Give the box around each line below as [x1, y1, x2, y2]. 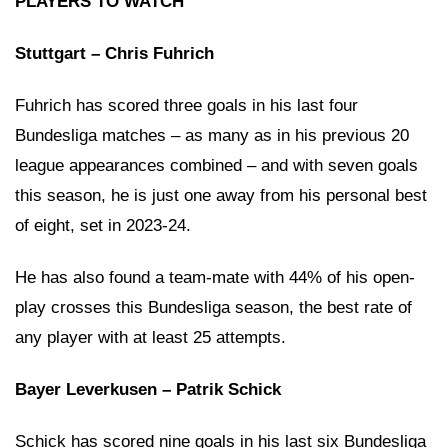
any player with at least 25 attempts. [15, 327, 286, 347]
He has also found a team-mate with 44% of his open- [15, 267, 415, 287]
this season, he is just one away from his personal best [15, 185, 427, 205]
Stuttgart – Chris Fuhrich [15, 43, 219, 63]
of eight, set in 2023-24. [15, 215, 196, 235]
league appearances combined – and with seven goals [15, 155, 418, 175]
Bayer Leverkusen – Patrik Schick [15, 379, 286, 399]
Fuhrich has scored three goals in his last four [15, 95, 358, 115]
